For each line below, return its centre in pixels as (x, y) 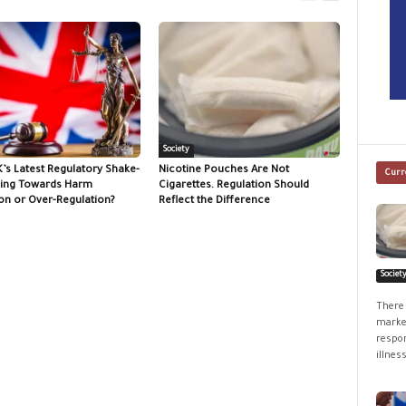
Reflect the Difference (214, 201)
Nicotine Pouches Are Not (223, 170)
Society (176, 150)
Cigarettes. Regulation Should (233, 186)
